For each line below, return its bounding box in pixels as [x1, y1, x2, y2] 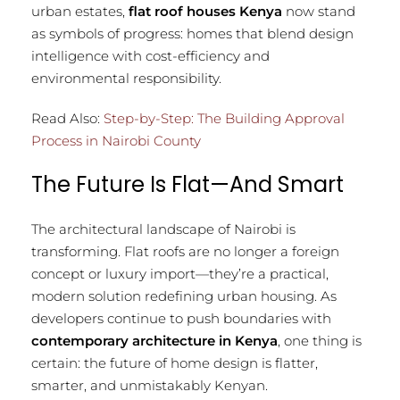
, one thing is [278, 332, 362, 350]
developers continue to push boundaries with [31, 310, 331, 328]
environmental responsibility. [31, 70, 221, 87]
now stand [282, 3, 355, 21]
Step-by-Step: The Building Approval [104, 110, 345, 128]
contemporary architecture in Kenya [31, 332, 278, 350]
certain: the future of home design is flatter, [31, 354, 318, 372]
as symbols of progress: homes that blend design [31, 25, 354, 43]
